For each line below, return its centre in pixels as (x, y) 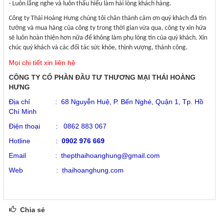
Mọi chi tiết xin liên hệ (42, 63)
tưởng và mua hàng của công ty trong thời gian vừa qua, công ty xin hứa (108, 28)
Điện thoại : (34, 126)
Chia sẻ (31, 210)
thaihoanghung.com (93, 170)
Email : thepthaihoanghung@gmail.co (81, 156)
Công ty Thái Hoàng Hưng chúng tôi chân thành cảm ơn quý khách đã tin (108, 19)
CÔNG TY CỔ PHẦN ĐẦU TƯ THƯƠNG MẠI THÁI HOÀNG (102, 77)
